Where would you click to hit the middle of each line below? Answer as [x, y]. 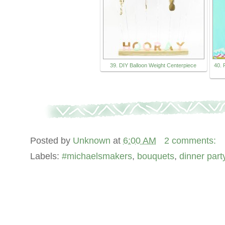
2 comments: [191, 141]
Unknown [93, 141]
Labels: [46, 156]
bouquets [156, 156]
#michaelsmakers [97, 156]
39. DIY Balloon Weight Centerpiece [153, 66]
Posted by [51, 141]
